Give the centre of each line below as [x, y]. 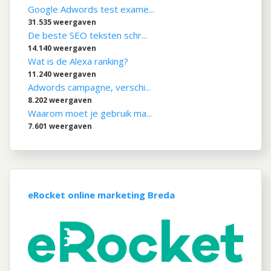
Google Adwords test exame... [91, 9]
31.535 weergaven [62, 22]
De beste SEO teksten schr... [87, 35]
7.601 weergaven [60, 126]
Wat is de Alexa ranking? [78, 61]
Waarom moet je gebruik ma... [90, 113]
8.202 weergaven [60, 100]
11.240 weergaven [62, 74]
